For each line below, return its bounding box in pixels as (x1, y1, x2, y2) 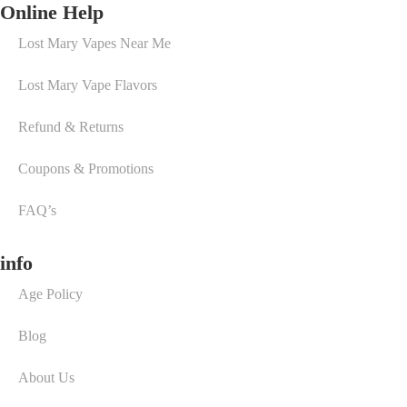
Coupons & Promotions (18, 161, 154, 176)
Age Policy (18, 286, 83, 302)
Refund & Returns (18, 119, 124, 134)
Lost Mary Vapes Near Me (18, 35, 171, 51)
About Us (18, 370, 74, 385)
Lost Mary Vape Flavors (18, 77, 157, 93)
